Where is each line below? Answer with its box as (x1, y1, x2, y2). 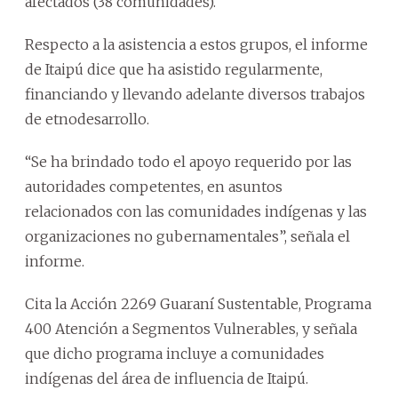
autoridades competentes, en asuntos (25, 177, 283, 195)
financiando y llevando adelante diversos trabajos (25, 84, 365, 103)
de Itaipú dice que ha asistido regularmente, (25, 60, 322, 78)
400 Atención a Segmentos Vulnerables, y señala (25, 319, 357, 338)
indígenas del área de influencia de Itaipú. (25, 369, 308, 387)
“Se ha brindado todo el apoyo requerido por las (25, 152, 352, 171)
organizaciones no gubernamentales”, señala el (25, 227, 350, 245)
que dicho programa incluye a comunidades (25, 344, 324, 362)
